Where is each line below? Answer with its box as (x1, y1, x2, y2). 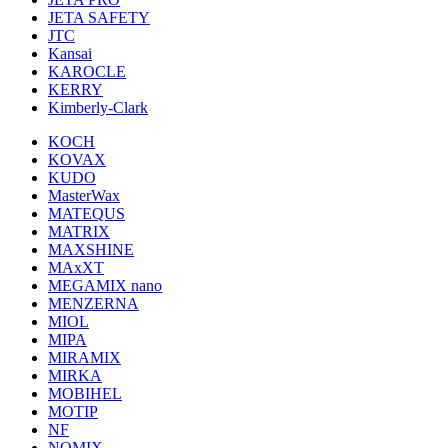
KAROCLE (48, 63, 126, 80)
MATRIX (48, 223, 110, 240)
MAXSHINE (48, 241, 134, 258)
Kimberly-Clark (48, 99, 148, 116)
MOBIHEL (48, 385, 122, 402)
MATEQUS (48, 205, 125, 222)
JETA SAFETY (48, 9, 150, 26)
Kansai (48, 45, 92, 62)
